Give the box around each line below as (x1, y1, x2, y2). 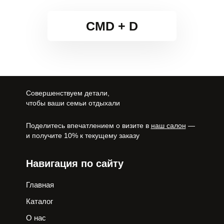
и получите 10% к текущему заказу (25, 131, 139, 139)
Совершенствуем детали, (25, 89, 109, 97)
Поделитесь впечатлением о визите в (25, 121, 151, 129)
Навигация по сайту (25, 158, 123, 169)
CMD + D (86, 19, 138, 33)
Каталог (25, 197, 53, 205)
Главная (25, 180, 54, 189)
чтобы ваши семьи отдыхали (25, 99, 120, 107)
